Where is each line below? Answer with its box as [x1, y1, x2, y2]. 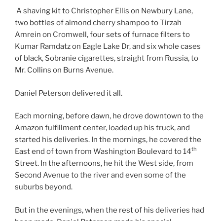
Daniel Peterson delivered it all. [15, 88, 122, 98]
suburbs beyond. [15, 183, 73, 192]
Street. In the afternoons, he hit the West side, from [15, 159, 193, 168]
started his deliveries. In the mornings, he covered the [15, 135, 201, 145]
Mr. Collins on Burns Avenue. [15, 66, 113, 75]
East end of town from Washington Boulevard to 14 [15, 147, 191, 156]
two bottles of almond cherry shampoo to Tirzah [15, 18, 182, 28]
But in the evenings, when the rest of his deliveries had [15, 205, 204, 215]
